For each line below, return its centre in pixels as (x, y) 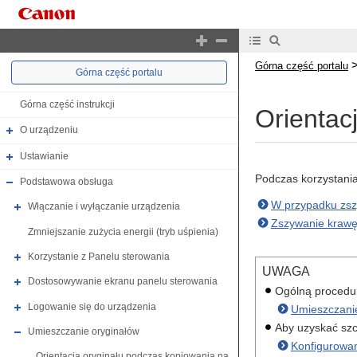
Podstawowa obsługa (67, 182)
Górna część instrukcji (67, 105)
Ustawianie (44, 156)
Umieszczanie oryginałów (84, 332)
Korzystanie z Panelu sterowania (99, 257)
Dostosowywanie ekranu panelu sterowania (123, 282)
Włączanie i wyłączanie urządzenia (104, 207)
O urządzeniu (49, 130)
